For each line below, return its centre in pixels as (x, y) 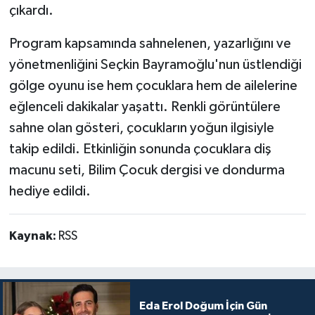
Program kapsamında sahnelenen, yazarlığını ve (150, 43)
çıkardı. (31, 10)
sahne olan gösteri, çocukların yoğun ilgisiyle (141, 128)
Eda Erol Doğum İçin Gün (203, 306)
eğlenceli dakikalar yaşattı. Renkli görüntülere (144, 107)
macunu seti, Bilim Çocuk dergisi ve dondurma (147, 170)
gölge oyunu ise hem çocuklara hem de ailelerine (153, 85)
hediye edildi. (50, 191)
